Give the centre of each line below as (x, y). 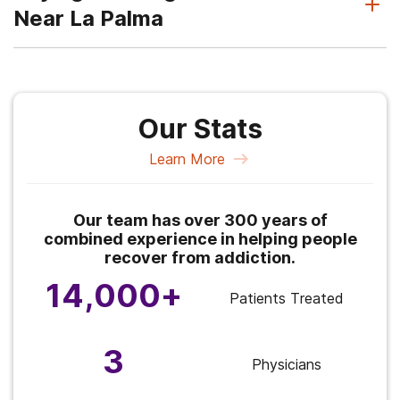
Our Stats (200, 129)
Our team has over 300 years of (200, 220)
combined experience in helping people (200, 239)
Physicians (287, 364)
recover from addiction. (200, 258)
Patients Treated (287, 298)
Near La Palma (88, 18)
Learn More (187, 159)
